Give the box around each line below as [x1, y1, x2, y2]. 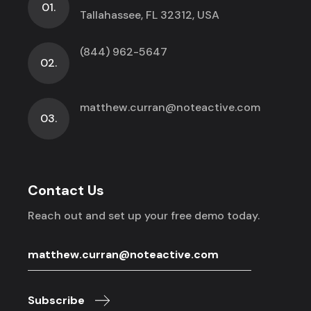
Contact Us [28, 180, 105, 199]
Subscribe [28, 292, 85, 308]
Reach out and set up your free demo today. [28, 208, 260, 223]
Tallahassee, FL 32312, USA [80, 7, 220, 22]
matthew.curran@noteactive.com [80, 99, 261, 115]
